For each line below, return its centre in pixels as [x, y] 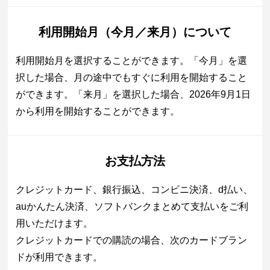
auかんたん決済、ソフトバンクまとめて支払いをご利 [132, 207]
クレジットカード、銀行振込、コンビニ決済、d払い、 [134, 190]
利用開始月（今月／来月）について [135, 32]
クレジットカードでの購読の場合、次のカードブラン [132, 240]
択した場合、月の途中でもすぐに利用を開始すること [132, 78]
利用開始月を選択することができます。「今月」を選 [132, 61]
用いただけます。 [55, 224]
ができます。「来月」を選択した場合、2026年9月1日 [133, 95]
